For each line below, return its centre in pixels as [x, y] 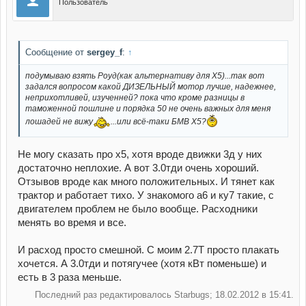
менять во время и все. [72, 222]
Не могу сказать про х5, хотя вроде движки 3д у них [140, 154]
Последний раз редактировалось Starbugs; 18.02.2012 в [152, 294]
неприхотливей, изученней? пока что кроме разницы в [135, 97]
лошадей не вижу [59, 122]
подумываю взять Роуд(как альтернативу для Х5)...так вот [145, 75]
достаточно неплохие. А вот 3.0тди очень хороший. [138, 168]
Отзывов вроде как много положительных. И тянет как [146, 181]
